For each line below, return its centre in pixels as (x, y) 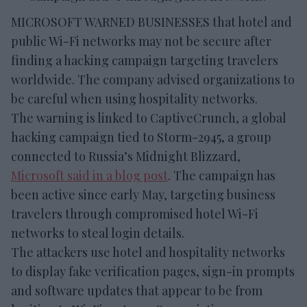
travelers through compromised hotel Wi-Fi (135, 214)
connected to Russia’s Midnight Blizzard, (126, 157)
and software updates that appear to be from (137, 291)
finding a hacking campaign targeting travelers (145, 61)
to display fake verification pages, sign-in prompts (153, 272)
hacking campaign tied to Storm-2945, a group (141, 137)
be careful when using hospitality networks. (134, 99)
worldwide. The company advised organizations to (153, 80)
